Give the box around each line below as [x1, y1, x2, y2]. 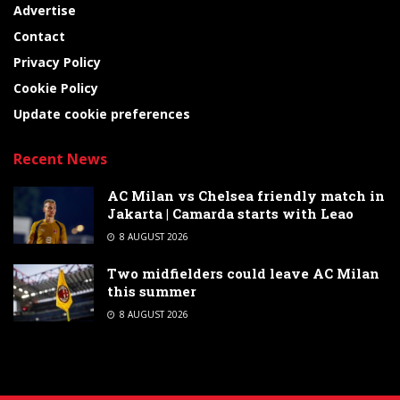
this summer [107, 282, 196, 300]
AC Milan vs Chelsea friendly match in [107, 187, 385, 204]
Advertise [13, 2, 76, 19]
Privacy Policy [13, 54, 101, 71]
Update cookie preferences [13, 105, 190, 122]
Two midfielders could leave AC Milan [107, 264, 379, 282]
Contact [13, 28, 65, 45]
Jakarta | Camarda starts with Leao [107, 204, 354, 222]
